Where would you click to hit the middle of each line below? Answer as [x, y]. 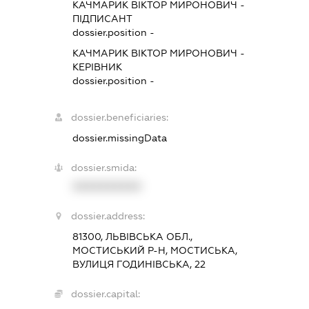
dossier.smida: [104, 168]
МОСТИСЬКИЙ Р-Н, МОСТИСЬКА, [155, 251]
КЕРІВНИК [98, 67]
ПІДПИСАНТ [103, 19]
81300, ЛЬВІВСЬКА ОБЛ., [133, 237]
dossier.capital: [106, 294]
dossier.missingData [120, 138]
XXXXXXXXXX [107, 187]
